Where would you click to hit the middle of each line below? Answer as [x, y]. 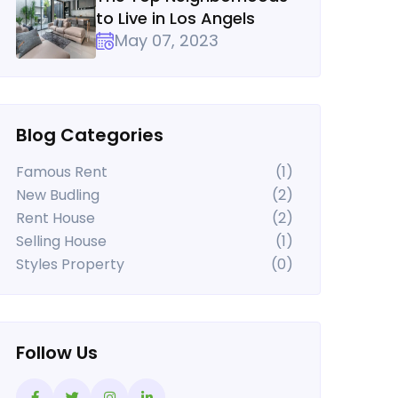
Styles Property [70, 264]
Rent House [56, 218]
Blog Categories [90, 135]
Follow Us [57, 353]
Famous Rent [62, 172]
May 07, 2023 [167, 40]
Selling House [61, 241]
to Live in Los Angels [175, 18]
